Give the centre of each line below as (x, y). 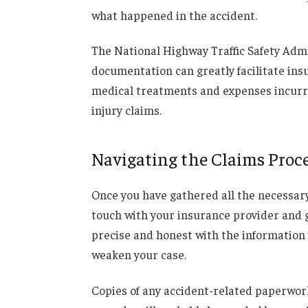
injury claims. (126, 110)
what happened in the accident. (174, 15)
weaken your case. (139, 255)
